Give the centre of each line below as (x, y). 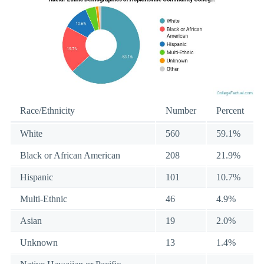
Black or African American (70, 156)
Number (181, 111)
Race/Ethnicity (47, 111)
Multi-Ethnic (44, 199)
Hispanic (37, 177)
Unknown (39, 243)
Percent (230, 111)
